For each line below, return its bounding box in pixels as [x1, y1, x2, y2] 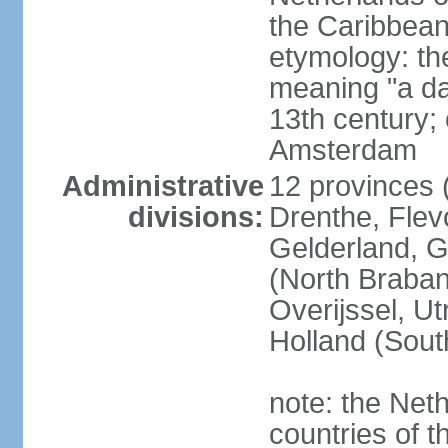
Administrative [61, 170, 264, 202]
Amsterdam [268, 134, 417, 166]
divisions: [127, 201, 264, 233]
